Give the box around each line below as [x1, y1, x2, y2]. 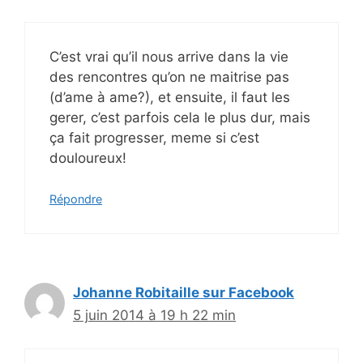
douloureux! [49, 149, 126, 166]
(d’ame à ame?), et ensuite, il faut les [49, 88, 290, 105]
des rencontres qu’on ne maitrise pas [49, 68, 289, 85]
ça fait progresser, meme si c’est [49, 129, 259, 146]
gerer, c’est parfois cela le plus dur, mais [49, 109, 310, 126]
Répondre [49, 192, 102, 207]
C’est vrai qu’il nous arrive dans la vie [49, 48, 288, 65]
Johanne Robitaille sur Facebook [73, 284, 294, 301]
